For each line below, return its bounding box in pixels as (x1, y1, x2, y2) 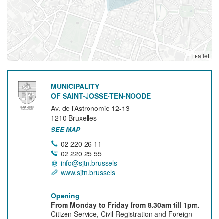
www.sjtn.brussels (61, 167, 116, 177)
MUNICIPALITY (51, 81, 100, 91)
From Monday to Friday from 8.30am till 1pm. (51, 200, 200, 210)
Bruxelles (68, 113, 97, 123)
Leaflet (191, 51, 209, 60)
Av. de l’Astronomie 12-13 (51, 103, 130, 113)
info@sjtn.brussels (61, 158, 118, 168)
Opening (51, 191, 80, 200)
